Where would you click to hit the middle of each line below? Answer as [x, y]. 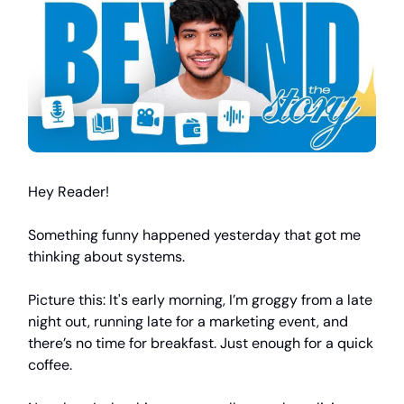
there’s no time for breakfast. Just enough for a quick [201, 343]
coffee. [50, 364]
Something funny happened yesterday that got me [194, 234]
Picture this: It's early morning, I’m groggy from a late [200, 299]
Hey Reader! [69, 191]
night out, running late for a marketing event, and [188, 321]
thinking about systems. [106, 256]
